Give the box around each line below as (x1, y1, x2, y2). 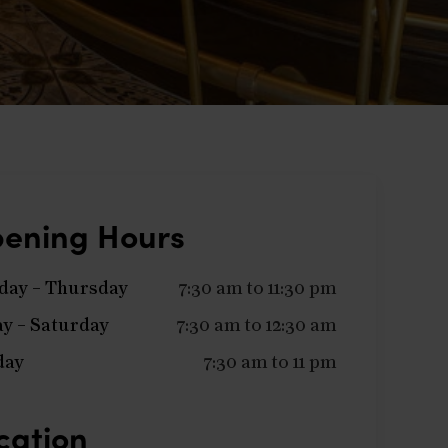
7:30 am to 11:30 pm (179, 280, 336, 298)
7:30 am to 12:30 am (177, 317, 336, 335)
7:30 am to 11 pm (204, 354, 336, 372)
